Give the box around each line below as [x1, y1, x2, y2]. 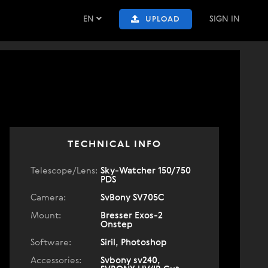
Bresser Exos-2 [100, 211, 163, 220]
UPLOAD [145, 16, 180, 23]
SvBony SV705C [100, 193, 165, 202]
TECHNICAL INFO [67, 140, 162, 150]
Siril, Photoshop [100, 238, 167, 247]
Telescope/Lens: [31, 166, 98, 175]
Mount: [31, 211, 61, 220]
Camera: [31, 193, 66, 202]
